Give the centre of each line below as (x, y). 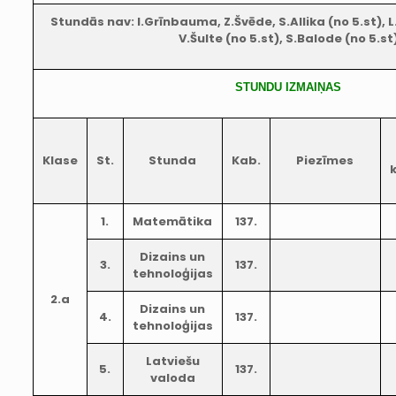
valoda (172, 378)
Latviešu (172, 361)
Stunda (173, 160)
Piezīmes (325, 160)
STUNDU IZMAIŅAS (289, 87)
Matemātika (173, 221)
